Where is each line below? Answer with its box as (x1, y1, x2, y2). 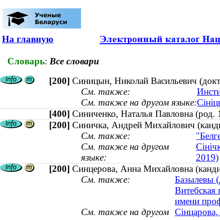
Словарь (7, 55, 45, 66)
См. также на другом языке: (81, 97, 197, 108)
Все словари (50, 55, 99, 66)
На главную (2, 34, 54, 44)
